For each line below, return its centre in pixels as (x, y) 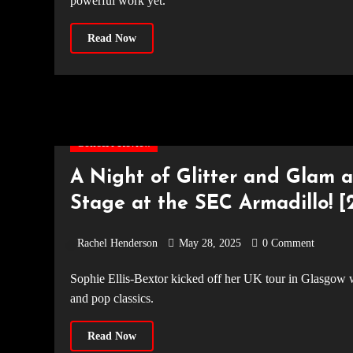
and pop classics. (112, 298)
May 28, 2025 (210, 243)
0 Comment (288, 243)
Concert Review (114, 143)
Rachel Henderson (117, 243)
